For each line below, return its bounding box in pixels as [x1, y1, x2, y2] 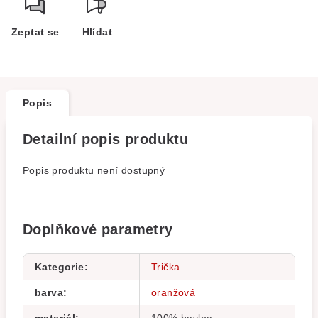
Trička [151, 261, 180, 273]
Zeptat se [11, 26, 60, 38]
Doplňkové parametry [23, 221, 173, 237]
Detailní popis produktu [23, 131, 189, 147]
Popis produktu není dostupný [23, 165, 165, 176]
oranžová [151, 287, 196, 298]
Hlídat [82, 26, 113, 38]
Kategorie [35, 261, 84, 273]
